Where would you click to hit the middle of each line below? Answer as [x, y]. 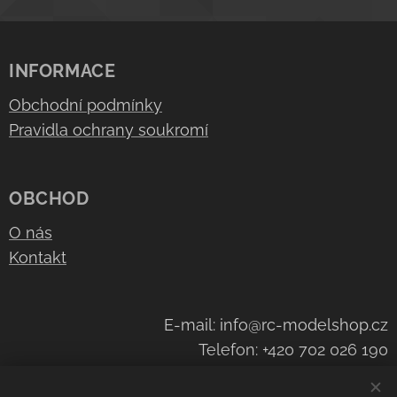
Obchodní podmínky [86, 105]
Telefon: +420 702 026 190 [293, 350]
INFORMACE [62, 71]
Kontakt [38, 257]
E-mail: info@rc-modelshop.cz [276, 325]
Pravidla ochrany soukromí [109, 130]
